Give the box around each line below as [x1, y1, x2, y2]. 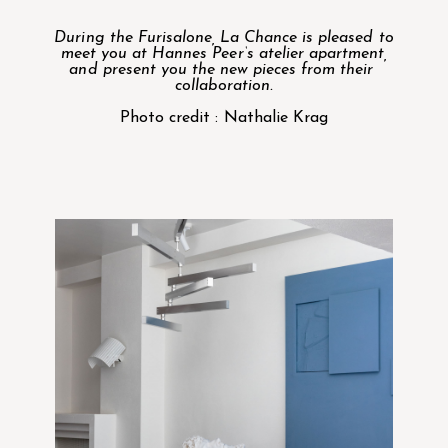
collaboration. [174, 78, 274, 94]
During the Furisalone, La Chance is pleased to [54, 30, 394, 46]
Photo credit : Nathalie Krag [120, 110, 328, 126]
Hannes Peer [152, 46, 244, 62]
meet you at [60, 46, 153, 62]
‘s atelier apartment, [243, 46, 388, 62]
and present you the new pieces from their [69, 62, 379, 78]
